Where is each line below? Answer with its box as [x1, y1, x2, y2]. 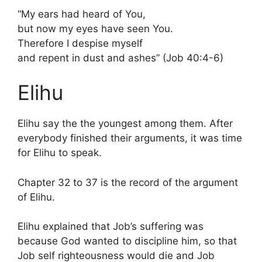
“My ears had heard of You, [18, 8, 146, 20]
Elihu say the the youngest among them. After [18, 118, 233, 129]
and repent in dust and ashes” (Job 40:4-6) [18, 51, 223, 64]
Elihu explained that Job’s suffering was [18, 220, 204, 232]
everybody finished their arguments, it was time [18, 132, 242, 144]
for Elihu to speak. [18, 147, 102, 158]
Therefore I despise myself [18, 37, 143, 49]
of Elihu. [18, 191, 55, 203]
